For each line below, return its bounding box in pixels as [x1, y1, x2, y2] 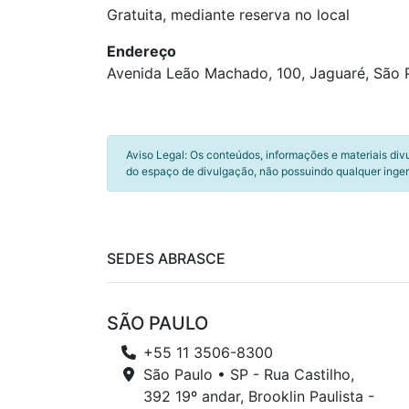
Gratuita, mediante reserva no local [107, 5, 350, 24]
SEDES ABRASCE [107, 249, 225, 267]
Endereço [107, 42, 176, 60]
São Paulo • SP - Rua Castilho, [143, 365, 354, 383]
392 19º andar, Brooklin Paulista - [143, 387, 374, 405]
